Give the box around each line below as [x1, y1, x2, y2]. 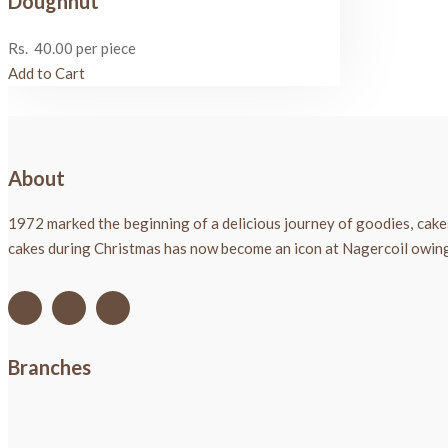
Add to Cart [8, 64, 85, 83]
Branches [8, 355, 91, 380]
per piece [73, 39, 136, 58]
